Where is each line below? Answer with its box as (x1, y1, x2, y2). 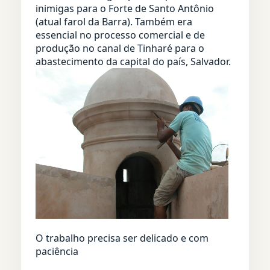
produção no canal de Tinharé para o (36, 41, 204, 55)
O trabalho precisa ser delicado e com (36, 231, 209, 245)
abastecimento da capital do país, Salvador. (36, 54, 231, 68)
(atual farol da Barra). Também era (36, 14, 192, 28)
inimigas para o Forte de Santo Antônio (36, 1, 214, 15)
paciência (36, 244, 78, 258)
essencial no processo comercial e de (36, 28, 205, 42)
